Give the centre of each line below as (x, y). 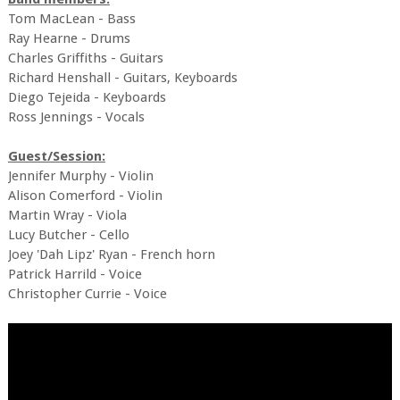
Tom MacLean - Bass (71, 19)
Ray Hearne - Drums (69, 39)
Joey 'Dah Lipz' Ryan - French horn (111, 255)
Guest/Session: (56, 157)
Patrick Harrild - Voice (75, 275)
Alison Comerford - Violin (85, 196)
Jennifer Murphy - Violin (80, 176)
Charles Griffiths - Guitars (85, 58)
